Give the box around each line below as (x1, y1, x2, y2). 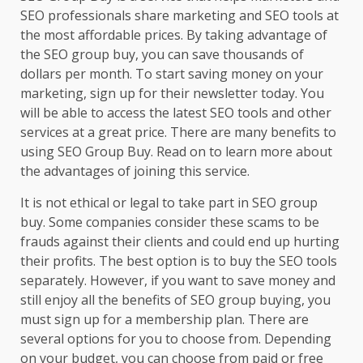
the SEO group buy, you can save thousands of (20, 45, 304, 63)
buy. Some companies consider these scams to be (20, 212, 319, 231)
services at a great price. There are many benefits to (20, 122, 336, 141)
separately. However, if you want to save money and (20, 271, 335, 289)
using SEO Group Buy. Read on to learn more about (20, 142, 332, 160)
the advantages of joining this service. (20, 161, 250, 180)
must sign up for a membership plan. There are (20, 310, 309, 328)
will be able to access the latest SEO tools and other (20, 103, 331, 122)
